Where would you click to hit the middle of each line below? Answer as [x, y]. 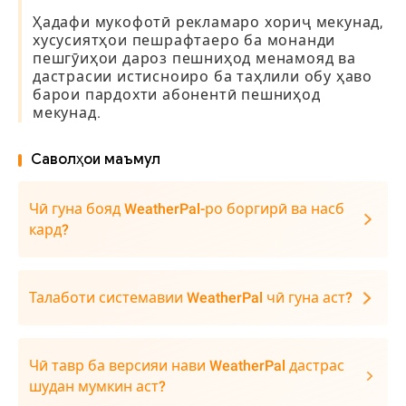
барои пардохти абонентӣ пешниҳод [177, 95]
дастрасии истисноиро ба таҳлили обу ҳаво [203, 77]
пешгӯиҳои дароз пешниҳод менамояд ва [194, 58]
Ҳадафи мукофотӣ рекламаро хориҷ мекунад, [208, 22]
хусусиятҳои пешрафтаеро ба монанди [184, 40]
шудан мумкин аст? [97, 387]
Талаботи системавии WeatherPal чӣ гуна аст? [191, 298]
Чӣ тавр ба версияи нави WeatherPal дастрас [187, 366]
